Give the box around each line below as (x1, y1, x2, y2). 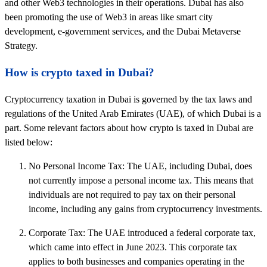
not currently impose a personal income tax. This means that (29, 175, 253, 186)
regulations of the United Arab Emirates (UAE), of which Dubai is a (5, 108, 261, 119)
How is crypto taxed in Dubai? (5, 66, 154, 79)
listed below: (5, 137, 52, 148)
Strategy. (5, 41, 38, 51)
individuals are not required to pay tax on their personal (29, 190, 235, 200)
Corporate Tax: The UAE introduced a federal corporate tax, (29, 228, 256, 238)
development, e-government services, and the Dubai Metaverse (5, 26, 241, 37)
